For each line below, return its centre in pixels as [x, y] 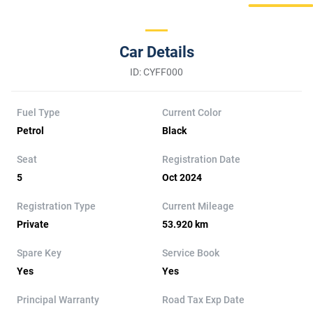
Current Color [192, 113]
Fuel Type [38, 113]
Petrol [30, 131]
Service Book [191, 253]
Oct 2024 [182, 178]
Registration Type [56, 206]
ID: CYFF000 [156, 72]
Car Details [156, 52]
